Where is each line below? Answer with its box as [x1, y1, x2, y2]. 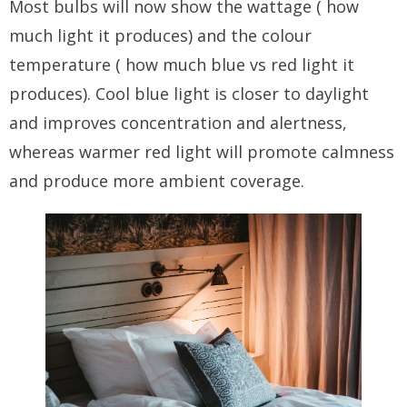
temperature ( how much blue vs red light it [9, 54, 354, 76]
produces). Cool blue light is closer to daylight [9, 83, 369, 105]
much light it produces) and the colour [9, 25, 312, 47]
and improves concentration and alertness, [9, 112, 347, 134]
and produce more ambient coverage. [9, 170, 309, 193]
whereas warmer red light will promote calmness [9, 141, 394, 164]
